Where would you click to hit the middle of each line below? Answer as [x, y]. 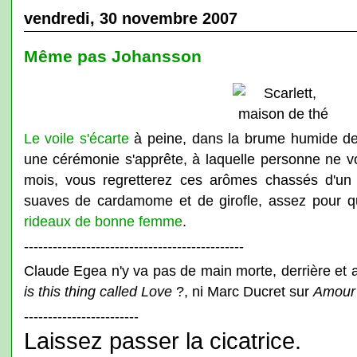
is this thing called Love [98, 291]
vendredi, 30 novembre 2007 [130, 18]
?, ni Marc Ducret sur [242, 291]
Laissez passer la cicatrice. [162, 341]
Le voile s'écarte [76, 138]
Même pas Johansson [112, 56]
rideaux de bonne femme [103, 221]
